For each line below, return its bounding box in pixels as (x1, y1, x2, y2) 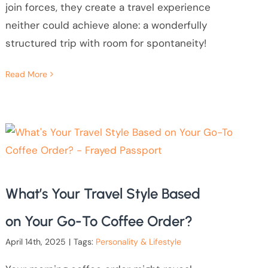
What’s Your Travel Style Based (5, 185, 200, 203)
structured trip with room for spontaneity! (5, 36, 206, 50)
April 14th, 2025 (5, 236, 66, 248)
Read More (5, 69, 47, 80)
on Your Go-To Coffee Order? (5, 212, 193, 230)
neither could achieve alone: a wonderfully (5, 18, 207, 32)
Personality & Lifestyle (95, 236, 181, 248)
